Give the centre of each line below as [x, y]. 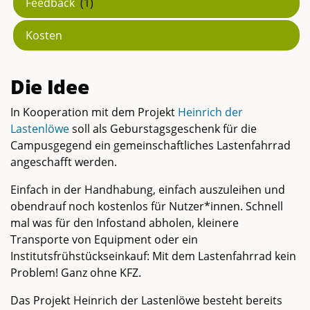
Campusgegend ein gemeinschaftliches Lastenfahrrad [151, 145]
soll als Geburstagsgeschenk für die [163, 128]
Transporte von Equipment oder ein [104, 239]
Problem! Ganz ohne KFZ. [76, 272]
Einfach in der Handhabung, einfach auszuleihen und [148, 189]
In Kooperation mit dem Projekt [94, 112]
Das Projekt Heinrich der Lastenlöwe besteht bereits [146, 300]
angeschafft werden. [64, 162]
